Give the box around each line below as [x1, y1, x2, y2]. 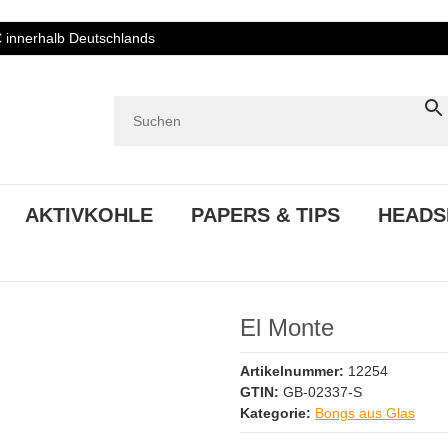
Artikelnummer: [240, 362, 348, 379]
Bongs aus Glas [315, 404, 415, 421]
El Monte [240, 313, 334, 341]
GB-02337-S [283, 383, 362, 400]
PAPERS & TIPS [191, 203, 340, 226]
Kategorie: [240, 404, 315, 421]
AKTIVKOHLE [25, 203, 153, 226]
